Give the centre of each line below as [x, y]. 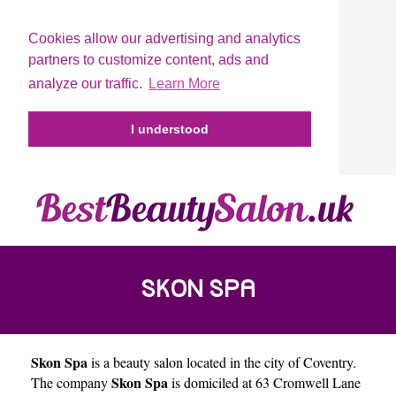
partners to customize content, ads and [148, 60]
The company [71, 382]
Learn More [185, 84]
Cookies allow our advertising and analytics [164, 38]
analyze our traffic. [87, 84]
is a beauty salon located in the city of [195, 362]
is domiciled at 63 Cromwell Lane [264, 382]
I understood [170, 129]
